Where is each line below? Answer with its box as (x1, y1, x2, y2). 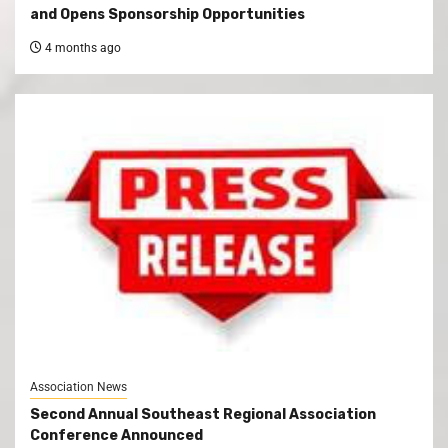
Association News (30, 379, 127, 394)
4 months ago (42, 40, 121, 55)
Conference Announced (30, 426, 203, 444)
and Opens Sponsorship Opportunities (30, 5, 305, 23)
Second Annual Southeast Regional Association (30, 405, 376, 423)
